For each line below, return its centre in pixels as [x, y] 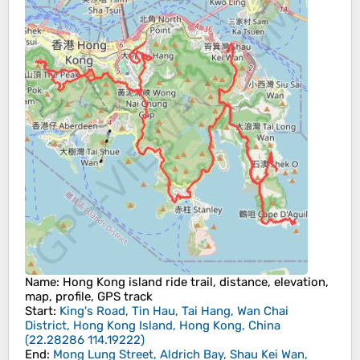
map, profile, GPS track [89, 297]
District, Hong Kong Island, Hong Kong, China [153, 326]
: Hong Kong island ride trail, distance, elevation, [192, 282]
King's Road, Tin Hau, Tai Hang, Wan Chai [174, 311]
